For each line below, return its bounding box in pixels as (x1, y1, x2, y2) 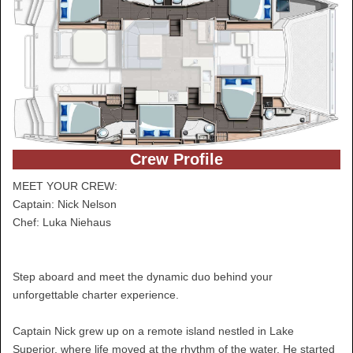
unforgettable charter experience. (13, 288, 179, 302)
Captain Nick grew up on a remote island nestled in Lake (13, 325, 294, 338)
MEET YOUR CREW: (13, 180, 117, 193)
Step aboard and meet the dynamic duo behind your (13, 270, 273, 284)
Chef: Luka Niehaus (13, 216, 111, 229)
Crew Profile (130, 150, 223, 169)
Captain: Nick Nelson (13, 198, 117, 211)
